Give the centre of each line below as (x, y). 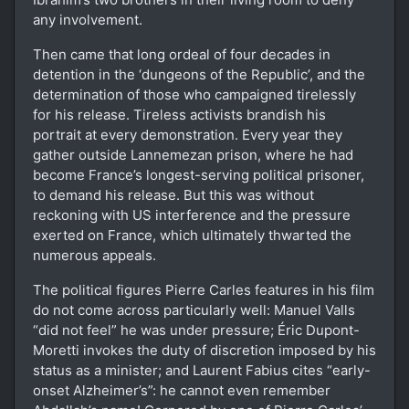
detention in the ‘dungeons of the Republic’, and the (199, 74)
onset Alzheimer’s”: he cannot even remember (182, 390)
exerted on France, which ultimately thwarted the (192, 235)
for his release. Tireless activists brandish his (179, 114)
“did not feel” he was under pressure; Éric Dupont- (196, 330)
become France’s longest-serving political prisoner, (199, 174)
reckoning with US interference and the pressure (192, 215)
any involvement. (88, 19)
